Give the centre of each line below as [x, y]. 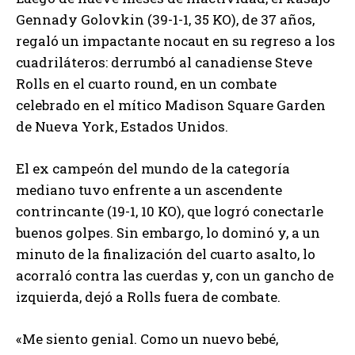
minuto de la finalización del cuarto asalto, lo [166, 254]
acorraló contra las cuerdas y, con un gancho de [175, 276]
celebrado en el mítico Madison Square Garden [171, 105]
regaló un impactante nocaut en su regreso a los [176, 41]
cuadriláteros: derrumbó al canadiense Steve [164, 63]
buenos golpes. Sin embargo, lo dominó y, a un [168, 233]
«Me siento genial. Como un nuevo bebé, [147, 339]
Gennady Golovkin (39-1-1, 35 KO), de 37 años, [165, 20]
